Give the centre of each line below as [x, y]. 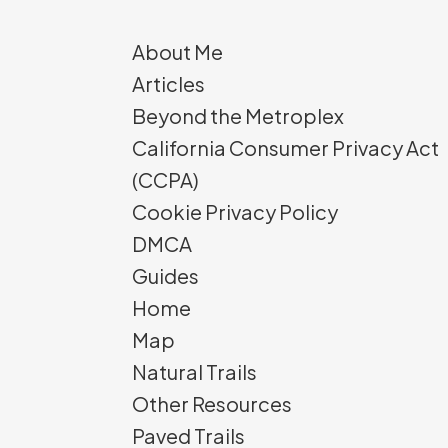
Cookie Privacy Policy [235, 211]
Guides [165, 275]
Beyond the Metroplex [238, 115]
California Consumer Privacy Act [285, 147]
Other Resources [212, 403]
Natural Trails [194, 371]
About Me [177, 51]
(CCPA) [165, 179]
